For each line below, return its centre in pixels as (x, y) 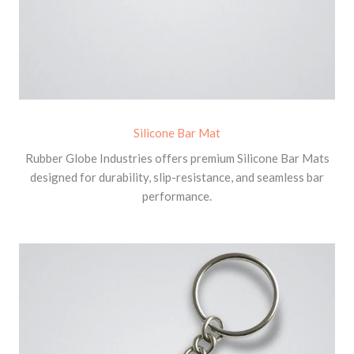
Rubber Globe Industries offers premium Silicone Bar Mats (177, 158)
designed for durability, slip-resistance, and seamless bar (177, 177)
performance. (177, 196)
